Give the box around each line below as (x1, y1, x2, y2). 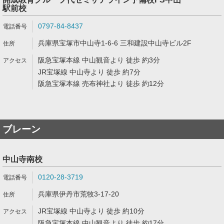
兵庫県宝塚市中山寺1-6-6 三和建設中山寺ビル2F (38, 39, 191, 47)
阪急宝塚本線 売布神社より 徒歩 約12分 (38, 79, 164, 87)
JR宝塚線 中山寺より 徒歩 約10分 (38, 207, 144, 215)
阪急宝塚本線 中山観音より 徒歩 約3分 (38, 56, 160, 64)
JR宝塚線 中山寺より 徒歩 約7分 (38, 68, 140, 76)
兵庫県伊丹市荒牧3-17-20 (38, 190, 119, 198)
